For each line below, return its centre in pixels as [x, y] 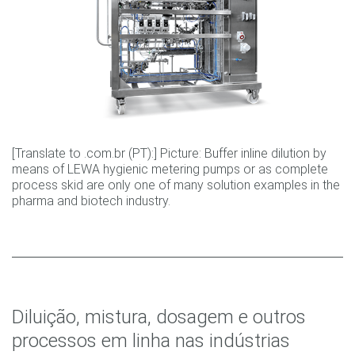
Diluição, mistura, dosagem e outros [159, 317]
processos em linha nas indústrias [151, 341]
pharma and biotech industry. [91, 201]
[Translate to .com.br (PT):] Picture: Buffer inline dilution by [169, 154]
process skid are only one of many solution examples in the [176, 185]
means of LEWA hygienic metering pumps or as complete [170, 170]
